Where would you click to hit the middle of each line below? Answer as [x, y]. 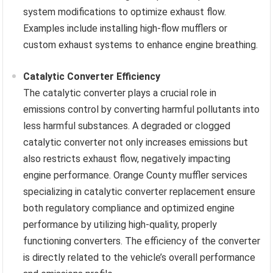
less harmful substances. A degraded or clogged [127, 126]
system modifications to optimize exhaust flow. [125, 12]
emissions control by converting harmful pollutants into [142, 110]
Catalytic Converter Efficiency [92, 77]
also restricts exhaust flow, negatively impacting [127, 159]
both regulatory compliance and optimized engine [129, 208]
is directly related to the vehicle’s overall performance [140, 258]
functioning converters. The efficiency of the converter [142, 241]
